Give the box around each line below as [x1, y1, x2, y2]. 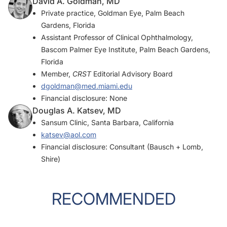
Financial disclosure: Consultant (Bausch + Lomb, [41, 142, 203, 152]
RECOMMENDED [51, 189, 176, 209]
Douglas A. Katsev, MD [32, 105, 121, 116]
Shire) [41, 155, 60, 164]
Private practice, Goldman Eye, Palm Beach [41, 9, 184, 18]
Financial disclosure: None [41, 94, 127, 103]
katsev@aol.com [41, 130, 96, 139]
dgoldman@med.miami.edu [41, 82, 132, 91]
